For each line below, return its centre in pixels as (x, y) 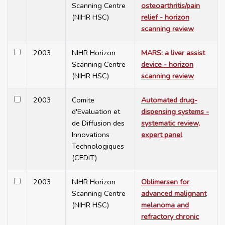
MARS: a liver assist (173, 53)
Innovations (91, 135)
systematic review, (171, 123)
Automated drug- (169, 100)
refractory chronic (170, 217)
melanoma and (165, 205)
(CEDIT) (84, 158)
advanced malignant (174, 194)
